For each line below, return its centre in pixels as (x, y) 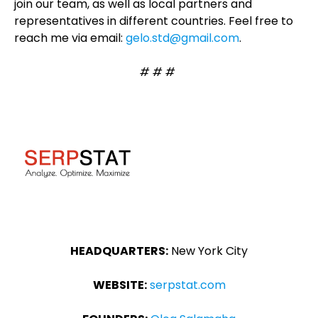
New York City (208, 251)
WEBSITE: (120, 285)
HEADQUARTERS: (119, 251)
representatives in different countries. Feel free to (154, 21)
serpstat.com (187, 285)
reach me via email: (70, 38)
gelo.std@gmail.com (182, 38)
